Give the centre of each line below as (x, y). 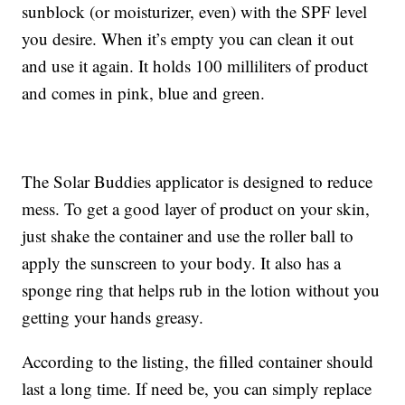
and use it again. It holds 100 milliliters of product (195, 66)
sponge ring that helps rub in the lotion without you (201, 290)
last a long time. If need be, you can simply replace (197, 389)
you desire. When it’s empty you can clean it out (188, 39)
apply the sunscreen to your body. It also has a (182, 263)
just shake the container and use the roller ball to (188, 236)
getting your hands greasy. (113, 317)
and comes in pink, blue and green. (144, 93)
